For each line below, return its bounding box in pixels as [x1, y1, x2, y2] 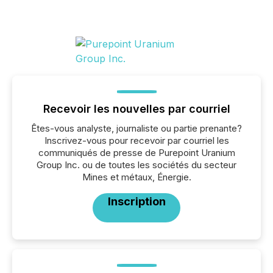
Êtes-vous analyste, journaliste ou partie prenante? [31, 122, 242, 135]
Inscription [107, 195, 166, 208]
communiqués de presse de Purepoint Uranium [38, 147, 235, 159]
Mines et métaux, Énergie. [82, 171, 191, 183]
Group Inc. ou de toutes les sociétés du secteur [37, 159, 236, 171]
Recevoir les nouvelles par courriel [43, 102, 230, 116]
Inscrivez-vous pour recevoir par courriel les [44, 135, 229, 147]
